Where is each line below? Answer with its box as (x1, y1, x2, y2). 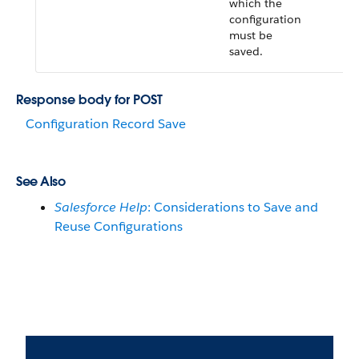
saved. (229, 44, 263, 58)
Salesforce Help (54, 199, 147, 216)
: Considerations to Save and (147, 199, 318, 216)
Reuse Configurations (54, 218, 183, 235)
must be (229, 28, 272, 42)
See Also (16, 173, 65, 190)
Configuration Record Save (26, 115, 186, 132)
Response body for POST (16, 91, 163, 108)
